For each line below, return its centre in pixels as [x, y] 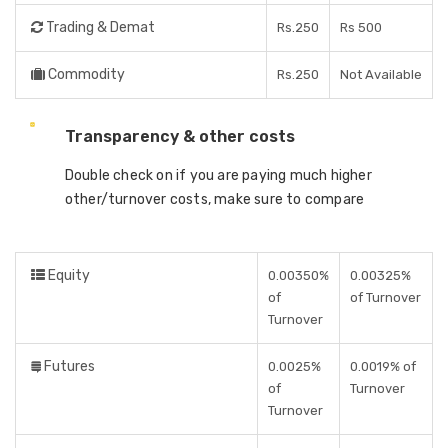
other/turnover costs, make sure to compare [214, 199]
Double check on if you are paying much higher [218, 175]
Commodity [85, 74]
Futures [68, 366]
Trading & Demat [99, 27]
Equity [67, 275]
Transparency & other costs [179, 136]
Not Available [381, 74]
